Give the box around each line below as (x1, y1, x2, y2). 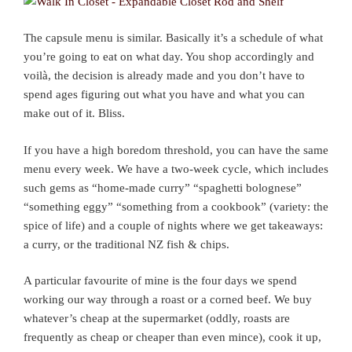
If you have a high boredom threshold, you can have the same (24, 143, 328, 156)
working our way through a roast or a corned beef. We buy (24, 293, 312, 306)
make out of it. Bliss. (24, 107, 125, 120)
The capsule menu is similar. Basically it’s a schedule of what (24, 31, 323, 45)
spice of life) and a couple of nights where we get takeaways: (24, 218, 323, 232)
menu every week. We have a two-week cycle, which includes (24, 162, 328, 175)
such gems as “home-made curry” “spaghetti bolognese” (24, 181, 302, 194)
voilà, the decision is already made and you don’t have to (24, 69, 305, 82)
